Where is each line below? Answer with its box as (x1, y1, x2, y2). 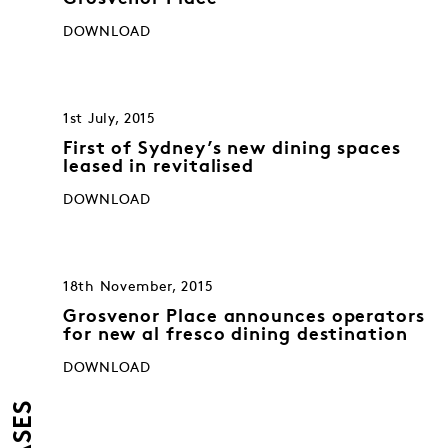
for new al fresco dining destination (63, 327, 408, 344)
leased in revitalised (63, 159, 255, 176)
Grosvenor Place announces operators (63, 309, 425, 326)
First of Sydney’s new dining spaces (63, 141, 401, 158)
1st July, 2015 (63, 112, 156, 125)
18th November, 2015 (63, 280, 214, 293)
